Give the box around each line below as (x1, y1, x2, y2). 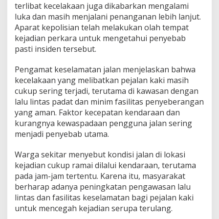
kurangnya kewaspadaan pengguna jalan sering (15, 118, 192, 129)
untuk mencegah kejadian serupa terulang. (15, 203, 173, 214)
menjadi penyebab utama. (15, 129, 109, 140)
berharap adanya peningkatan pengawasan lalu (15, 181, 191, 193)
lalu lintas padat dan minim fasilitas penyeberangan (15, 96, 204, 108)
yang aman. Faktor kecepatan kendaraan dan (15, 107, 180, 118)
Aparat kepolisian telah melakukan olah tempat (15, 22, 189, 33)
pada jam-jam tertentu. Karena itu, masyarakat (15, 171, 185, 182)
